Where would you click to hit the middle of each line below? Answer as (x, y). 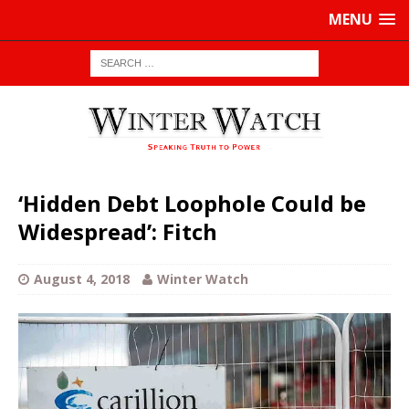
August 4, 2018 (82, 279)
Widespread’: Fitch (118, 232)
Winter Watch (203, 279)
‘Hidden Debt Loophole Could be (192, 204)
